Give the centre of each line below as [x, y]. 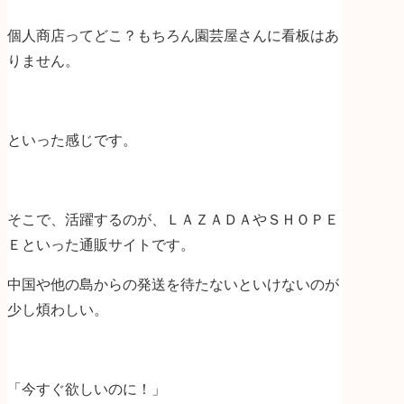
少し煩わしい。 [58, 309]
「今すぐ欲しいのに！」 [87, 389]
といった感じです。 [72, 140]
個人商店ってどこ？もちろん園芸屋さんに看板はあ [173, 35]
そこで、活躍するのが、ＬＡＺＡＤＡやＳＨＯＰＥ [173, 219]
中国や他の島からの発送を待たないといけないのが [173, 284]
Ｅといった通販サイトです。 [101, 244]
